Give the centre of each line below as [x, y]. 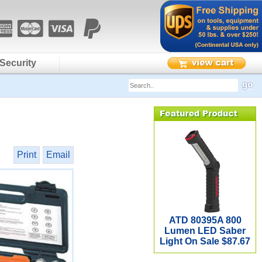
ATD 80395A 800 [205, 220]
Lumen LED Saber [205, 231]
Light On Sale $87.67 [205, 241]
